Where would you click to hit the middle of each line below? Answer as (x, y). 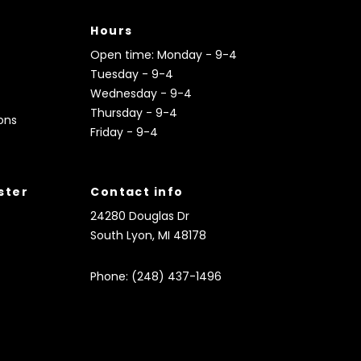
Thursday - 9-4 (134, 112)
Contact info (137, 191)
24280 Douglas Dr (140, 216)
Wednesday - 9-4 (141, 93)
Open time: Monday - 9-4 (164, 54)
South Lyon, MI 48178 (149, 235)
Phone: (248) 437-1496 (156, 276)
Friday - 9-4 (124, 132)
